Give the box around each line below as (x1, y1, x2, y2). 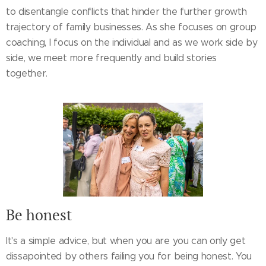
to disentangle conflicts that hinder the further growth (6, 5, 247, 17)
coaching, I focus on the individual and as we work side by (6, 36, 258, 48)
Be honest (6, 204, 72, 224)
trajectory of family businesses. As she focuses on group (6, 21, 257, 33)
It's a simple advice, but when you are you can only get (6, 235, 246, 246)
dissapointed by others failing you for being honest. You (6, 250, 252, 262)
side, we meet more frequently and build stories (6, 52, 217, 64)
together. (6, 67, 50, 79)
